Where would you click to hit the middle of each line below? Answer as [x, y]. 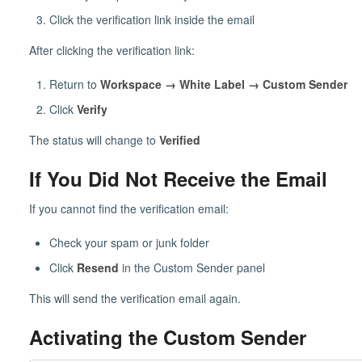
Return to [74, 84]
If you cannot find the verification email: [128, 209]
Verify [92, 109]
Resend [97, 268]
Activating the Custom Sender [167, 337]
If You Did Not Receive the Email [178, 178]
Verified [179, 139]
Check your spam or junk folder [129, 243]
